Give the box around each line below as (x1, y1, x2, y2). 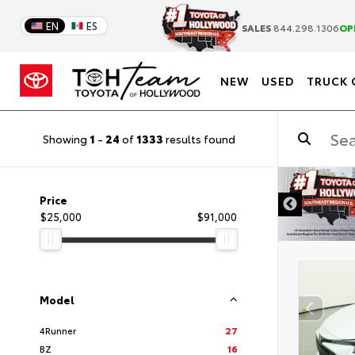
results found (162, 130, 235, 147)
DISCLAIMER (200, 189, 254, 202)
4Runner (40, 323, 76, 337)
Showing (42, 130, 90, 147)
